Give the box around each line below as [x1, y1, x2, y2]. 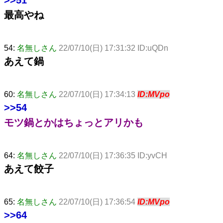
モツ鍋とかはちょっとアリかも [4, 116, 143, 128]
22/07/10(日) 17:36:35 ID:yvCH [59, 151, 167, 160]
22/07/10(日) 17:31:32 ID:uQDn [59, 43, 168, 52]
